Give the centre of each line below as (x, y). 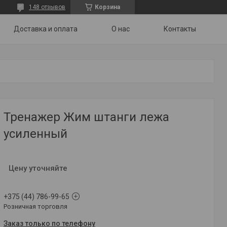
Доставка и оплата (46, 29)
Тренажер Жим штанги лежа (86, 117)
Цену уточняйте (38, 168)
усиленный (35, 134)
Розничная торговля (35, 206)
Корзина (107, 7)
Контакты (180, 29)
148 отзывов (47, 7)
